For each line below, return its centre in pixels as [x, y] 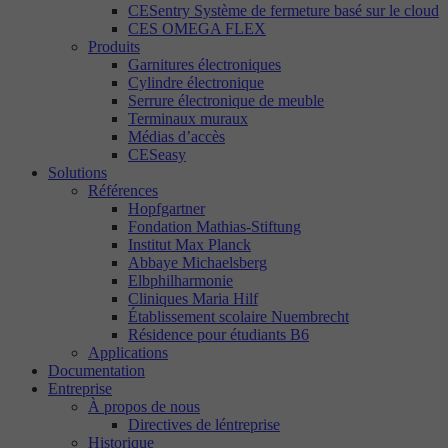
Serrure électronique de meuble [226, 100]
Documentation [96, 370]
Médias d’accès [176, 136]
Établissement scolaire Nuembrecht [238, 316]
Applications [128, 352]
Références [123, 190]
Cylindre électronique [196, 82]
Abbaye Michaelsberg [197, 262]
